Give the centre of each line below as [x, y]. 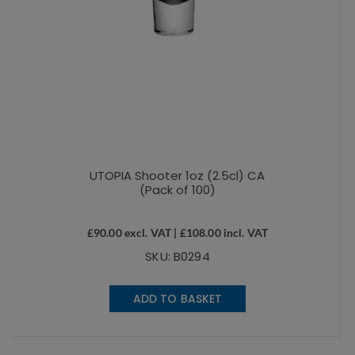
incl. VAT [244, 233]
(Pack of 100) [177, 190]
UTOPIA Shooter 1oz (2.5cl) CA [177, 176]
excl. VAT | [151, 233]
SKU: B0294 [177, 257]
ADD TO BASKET [177, 299]
